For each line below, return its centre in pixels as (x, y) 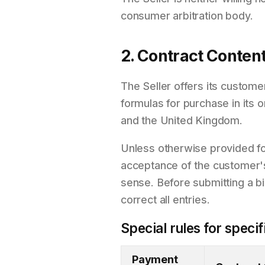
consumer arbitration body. (187, 16)
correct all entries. (165, 200)
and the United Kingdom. (182, 120)
